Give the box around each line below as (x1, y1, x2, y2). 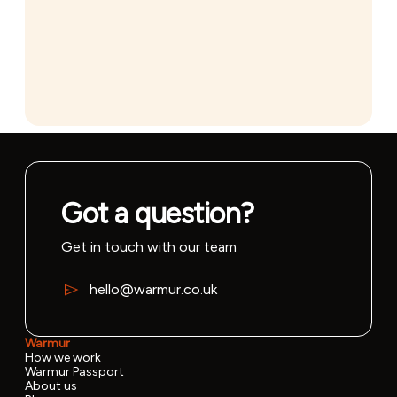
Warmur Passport (25, 364, 124, 380)
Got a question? (61, 197, 254, 231)
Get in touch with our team (61, 238, 237, 256)
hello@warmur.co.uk (90, 281, 217, 299)
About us (25, 378, 77, 394)
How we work (25, 350, 101, 366)
